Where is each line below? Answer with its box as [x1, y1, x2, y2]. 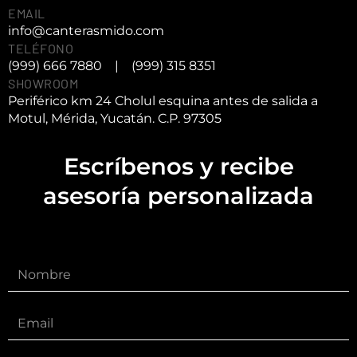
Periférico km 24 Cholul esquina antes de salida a [8, 93, 318, 109]
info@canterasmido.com [8, 23, 164, 39]
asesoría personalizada [43, 182, 314, 210]
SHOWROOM [8, 76, 78, 92]
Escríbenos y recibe [63, 152, 294, 181]
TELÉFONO [8, 41, 73, 57]
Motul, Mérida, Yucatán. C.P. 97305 [8, 111, 222, 127]
